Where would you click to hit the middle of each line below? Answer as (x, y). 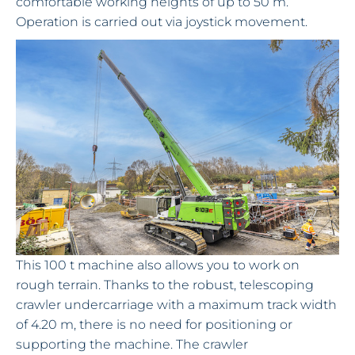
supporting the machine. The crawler (132, 344)
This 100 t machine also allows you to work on (158, 265)
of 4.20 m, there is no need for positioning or (154, 324)
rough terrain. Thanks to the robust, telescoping (165, 284)
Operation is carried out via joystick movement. (163, 21)
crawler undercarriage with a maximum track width (176, 304)
